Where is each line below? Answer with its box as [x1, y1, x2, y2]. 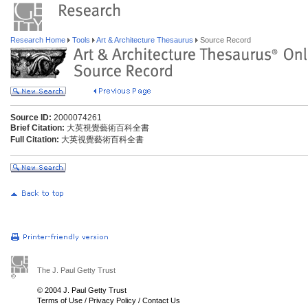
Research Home [10, 36, 67, 44]
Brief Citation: [10, 123, 65, 133]
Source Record [198, 36, 251, 44]
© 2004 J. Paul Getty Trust [37, 286, 126, 294]
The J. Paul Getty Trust [37, 266, 115, 274]
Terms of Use [37, 296, 82, 305]
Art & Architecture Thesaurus [95, 36, 195, 44]
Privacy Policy [89, 296, 136, 305]
